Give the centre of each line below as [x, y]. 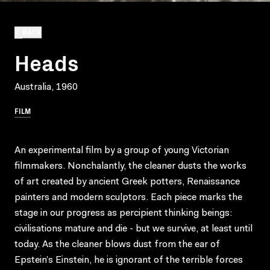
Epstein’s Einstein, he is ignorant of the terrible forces [129, 260]
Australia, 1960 [46, 87]
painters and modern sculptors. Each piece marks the [128, 197]
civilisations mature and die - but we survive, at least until [133, 229]
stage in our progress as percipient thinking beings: [123, 213]
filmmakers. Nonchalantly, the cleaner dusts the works [130, 166]
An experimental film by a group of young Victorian [122, 150]
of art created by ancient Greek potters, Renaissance [127, 182]
